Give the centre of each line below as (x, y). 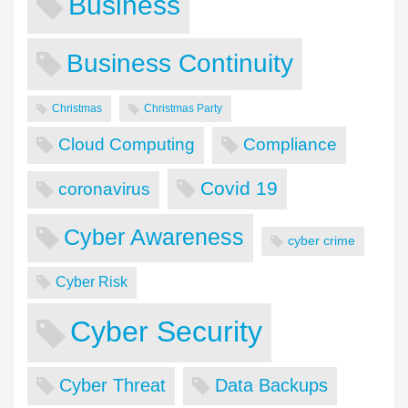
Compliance (290, 145)
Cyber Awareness (154, 237)
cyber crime (321, 241)
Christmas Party (183, 109)
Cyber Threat (112, 385)
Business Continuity (180, 64)
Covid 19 (239, 189)
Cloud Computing (127, 145)
